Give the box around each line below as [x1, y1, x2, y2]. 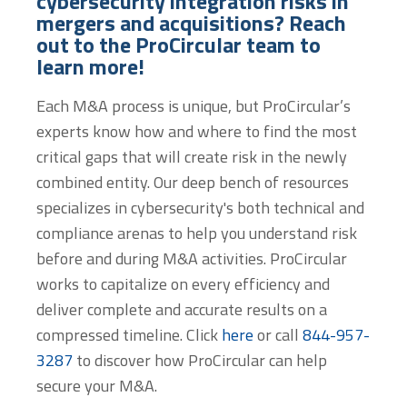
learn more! [36, 49, 144, 83]
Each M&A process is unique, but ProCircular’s [36, 93, 351, 118]
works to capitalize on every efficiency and [36, 271, 330, 296]
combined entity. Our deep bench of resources [36, 169, 349, 194]
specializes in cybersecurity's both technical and [36, 194, 364, 220]
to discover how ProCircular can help [73, 347, 327, 372]
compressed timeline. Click [36, 322, 222, 347]
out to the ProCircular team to [36, 27, 321, 61]
